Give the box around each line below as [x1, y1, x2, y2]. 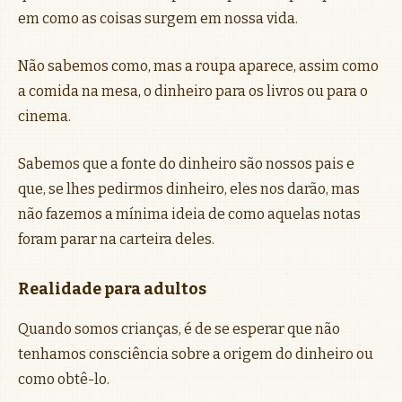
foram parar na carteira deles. [18, 230, 214, 248]
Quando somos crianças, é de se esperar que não [18, 319, 340, 337]
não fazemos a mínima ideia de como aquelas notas [18, 205, 361, 223]
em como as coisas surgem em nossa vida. [18, 9, 298, 27]
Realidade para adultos [18, 278, 206, 299]
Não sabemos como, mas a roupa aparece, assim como [18, 57, 379, 74]
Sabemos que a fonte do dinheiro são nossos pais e [18, 154, 354, 172]
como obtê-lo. [18, 370, 109, 388]
